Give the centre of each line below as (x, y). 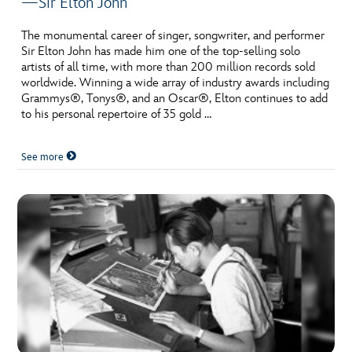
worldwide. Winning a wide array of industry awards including (176, 83)
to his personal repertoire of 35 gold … (117, 115)
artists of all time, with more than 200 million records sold (169, 68)
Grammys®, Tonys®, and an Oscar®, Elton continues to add (175, 99)
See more (44, 158)
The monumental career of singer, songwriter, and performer (173, 36)
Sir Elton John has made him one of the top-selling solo (161, 52)
